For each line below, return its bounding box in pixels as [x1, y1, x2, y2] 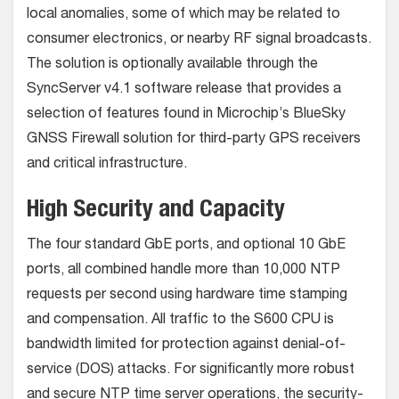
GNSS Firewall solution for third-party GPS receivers [27, 132, 361, 147]
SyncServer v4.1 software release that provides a [27, 82, 341, 97]
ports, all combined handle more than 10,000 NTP [27, 263, 340, 278]
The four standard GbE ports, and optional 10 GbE [27, 238, 346, 253]
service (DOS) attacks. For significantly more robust [27, 362, 354, 378]
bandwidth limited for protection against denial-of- [27, 338, 346, 353]
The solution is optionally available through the [27, 57, 318, 72]
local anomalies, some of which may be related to [27, 7, 340, 22]
